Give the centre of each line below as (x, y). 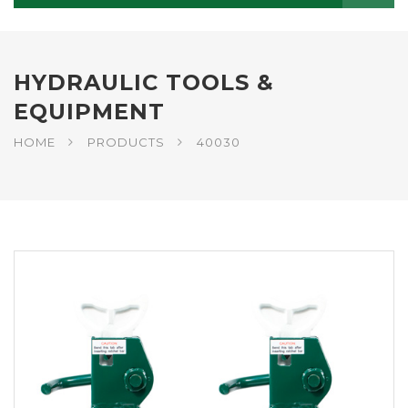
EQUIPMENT (89, 112)
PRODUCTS (126, 143)
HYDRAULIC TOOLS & (144, 83)
